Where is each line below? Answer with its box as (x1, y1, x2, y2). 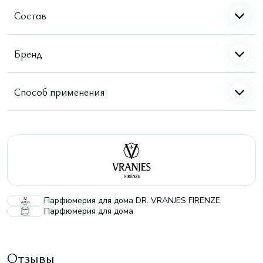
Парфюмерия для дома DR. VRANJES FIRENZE (44, 195, 220, 206)
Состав (14, 8, 46, 22)
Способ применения (14, 84, 104, 99)
